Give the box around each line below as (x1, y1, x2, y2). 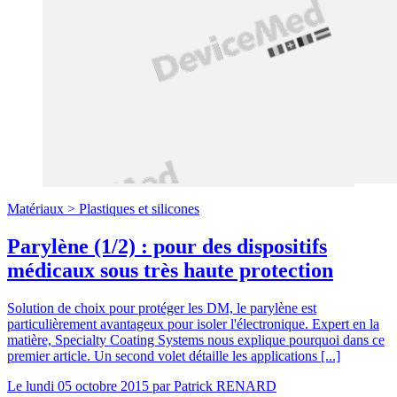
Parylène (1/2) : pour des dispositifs (7, 234, 327, 258)
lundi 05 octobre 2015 (26, 378, 149, 393)
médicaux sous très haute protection (7, 258, 333, 282)
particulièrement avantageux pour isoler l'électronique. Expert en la (7, 315, 379, 331)
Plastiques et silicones (79, 200, 199, 216)
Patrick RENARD (174, 378, 276, 393)
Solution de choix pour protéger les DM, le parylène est (7, 300, 316, 315)
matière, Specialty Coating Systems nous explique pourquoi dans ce (7, 331, 385, 347)
